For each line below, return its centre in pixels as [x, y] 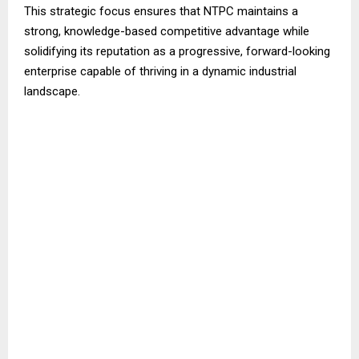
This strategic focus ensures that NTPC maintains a [161, 12]
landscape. [52, 92]
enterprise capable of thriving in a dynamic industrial [160, 72]
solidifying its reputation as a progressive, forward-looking [177, 52]
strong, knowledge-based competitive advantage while [167, 32]
